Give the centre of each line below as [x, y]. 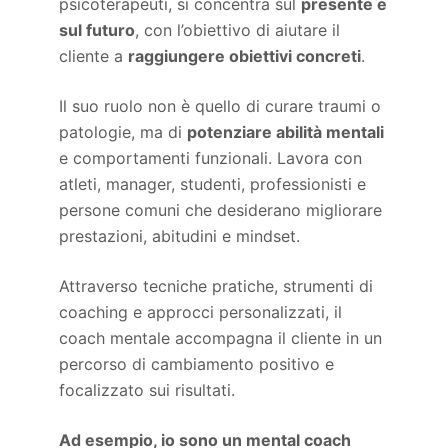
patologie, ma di [123, 132]
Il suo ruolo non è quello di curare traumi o [220, 106]
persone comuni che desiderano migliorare [221, 210]
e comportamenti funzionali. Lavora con [211, 158]
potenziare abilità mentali [286, 132]
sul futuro [97, 30]
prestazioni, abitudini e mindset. [180, 236]
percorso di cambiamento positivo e [197, 364]
